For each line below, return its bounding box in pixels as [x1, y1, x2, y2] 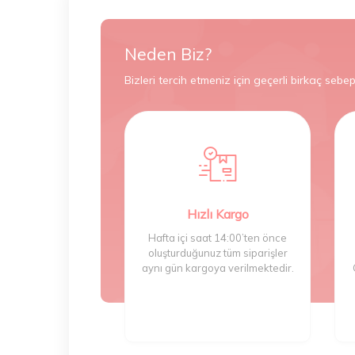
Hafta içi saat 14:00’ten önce [148, 231, 287, 244]
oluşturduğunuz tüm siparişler [147, 246, 288, 259]
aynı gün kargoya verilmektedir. [141, 261, 294, 274]
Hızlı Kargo [186, 205, 249, 222]
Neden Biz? [124, 43, 212, 64]
